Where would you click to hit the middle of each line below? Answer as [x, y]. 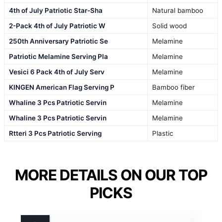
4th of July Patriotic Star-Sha [56, 10]
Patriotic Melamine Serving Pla [58, 56]
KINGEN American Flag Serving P [62, 87]
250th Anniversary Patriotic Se [58, 41]
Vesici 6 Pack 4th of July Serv [57, 72]
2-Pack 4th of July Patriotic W [57, 26]
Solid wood [169, 26]
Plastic [163, 133]
